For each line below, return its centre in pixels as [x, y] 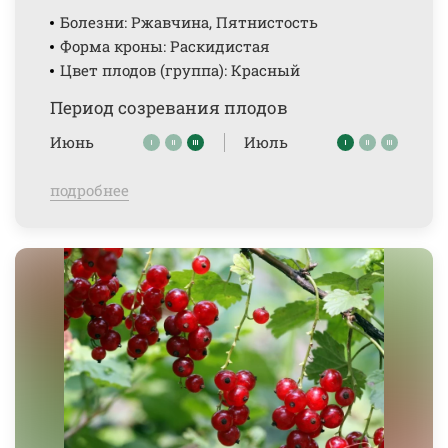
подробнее [89, 190]
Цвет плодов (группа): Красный [180, 70]
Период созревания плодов [169, 107]
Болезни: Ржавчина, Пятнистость [189, 22]
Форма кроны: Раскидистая [165, 46]
